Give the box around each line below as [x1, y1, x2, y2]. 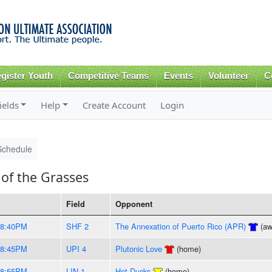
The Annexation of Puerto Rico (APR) [115, 220, 246, 232]
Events [164, 71, 194, 81]
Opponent [115, 198, 152, 209]
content [97, 28, 124, 39]
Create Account [83, 98, 146, 111]
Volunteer [208, 71, 249, 81]
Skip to [97, 1, 123, 13]
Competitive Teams [68, 71, 149, 81]
